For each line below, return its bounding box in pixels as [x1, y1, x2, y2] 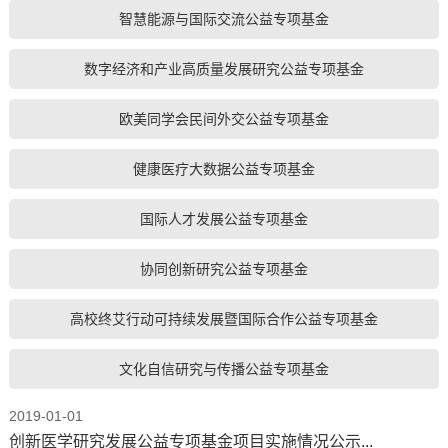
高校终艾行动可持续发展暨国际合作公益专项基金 [69, 310, 378, 327]
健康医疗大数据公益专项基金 [132, 160, 315, 177]
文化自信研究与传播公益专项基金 [118, 360, 329, 377]
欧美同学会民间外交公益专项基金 [118, 110, 329, 127]
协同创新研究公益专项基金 [139, 260, 308, 277]
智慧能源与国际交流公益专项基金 [118, 10, 329, 27]
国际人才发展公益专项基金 [139, 210, 308, 227]
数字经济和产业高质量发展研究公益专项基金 [83, 60, 364, 77]
